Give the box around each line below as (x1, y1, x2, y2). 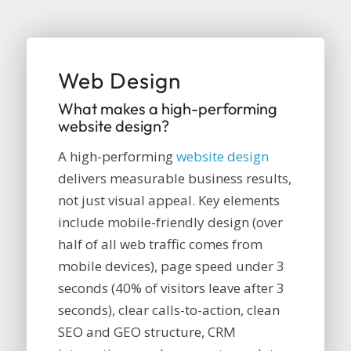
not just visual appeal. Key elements (57, 191, 280, 210)
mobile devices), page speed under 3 (57, 257, 284, 276)
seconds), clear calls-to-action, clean (57, 301, 280, 320)
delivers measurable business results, (57, 169, 291, 188)
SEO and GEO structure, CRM (57, 323, 236, 342)
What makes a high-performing (57, 99, 277, 118)
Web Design (57, 67, 181, 94)
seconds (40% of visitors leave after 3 (57, 279, 284, 298)
